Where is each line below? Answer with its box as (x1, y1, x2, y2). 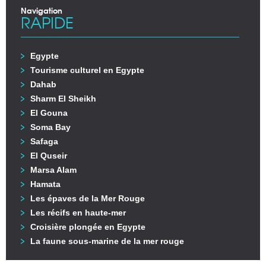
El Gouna (30, 108, 68, 118)
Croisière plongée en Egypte (30, 222, 145, 232)
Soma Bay (30, 122, 71, 132)
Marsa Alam (30, 165, 77, 175)
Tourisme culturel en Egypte (30, 65, 144, 75)
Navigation (21, 4, 62, 17)
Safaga (30, 137, 58, 147)
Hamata (30, 179, 61, 189)
